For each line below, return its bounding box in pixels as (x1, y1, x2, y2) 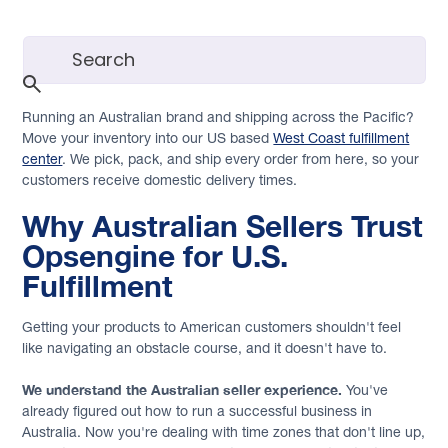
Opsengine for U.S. (22, 237, 289, 274)
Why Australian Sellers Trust (22, 207, 424, 244)
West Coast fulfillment (273, 129, 410, 146)
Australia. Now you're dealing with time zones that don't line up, (22, 423, 426, 440)
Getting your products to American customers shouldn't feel (22, 318, 402, 335)
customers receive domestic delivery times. (22, 171, 298, 188)
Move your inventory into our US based (22, 129, 274, 146)
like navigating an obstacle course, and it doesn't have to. (22, 339, 388, 356)
